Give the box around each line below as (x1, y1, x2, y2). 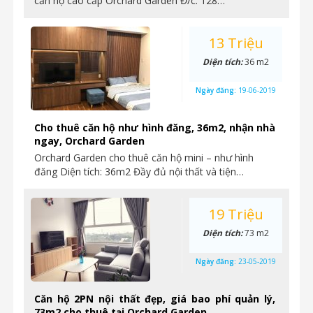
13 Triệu (208, 34, 263, 52)
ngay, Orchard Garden (34, 134, 145, 147)
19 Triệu (208, 205, 263, 224)
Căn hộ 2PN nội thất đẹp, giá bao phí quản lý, (34, 292, 275, 305)
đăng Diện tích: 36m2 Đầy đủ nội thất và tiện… (34, 165, 244, 178)
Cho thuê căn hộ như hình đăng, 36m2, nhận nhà (34, 121, 275, 134)
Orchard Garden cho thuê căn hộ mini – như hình (34, 151, 254, 164)
